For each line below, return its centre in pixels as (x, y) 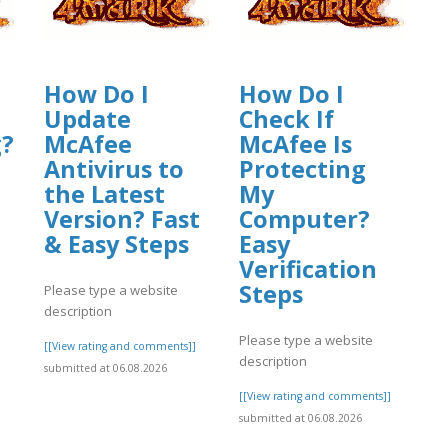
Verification (308, 269)
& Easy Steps (116, 244)
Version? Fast (122, 219)
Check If (286, 119)
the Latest (104, 194)
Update (87, 119)
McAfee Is (295, 144)
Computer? (304, 219)
